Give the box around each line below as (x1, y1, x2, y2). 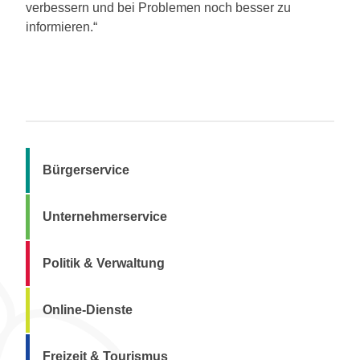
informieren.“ (26, 20, 97, 35)
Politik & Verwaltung (43, 256, 165, 271)
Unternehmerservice (43, 210, 167, 224)
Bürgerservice (43, 163, 129, 178)
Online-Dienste (43, 303, 133, 317)
